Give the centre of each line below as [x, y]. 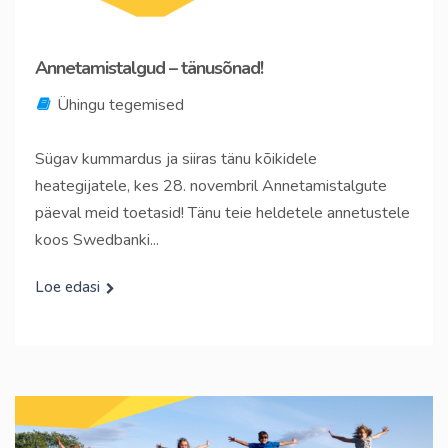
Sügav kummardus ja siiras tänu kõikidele [176, 159]
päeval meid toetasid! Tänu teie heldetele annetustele [222, 213]
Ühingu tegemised [120, 105]
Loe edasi [67, 287]
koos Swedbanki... [97, 240]
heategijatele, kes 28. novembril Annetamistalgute [211, 186]
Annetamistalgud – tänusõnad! [149, 68]
